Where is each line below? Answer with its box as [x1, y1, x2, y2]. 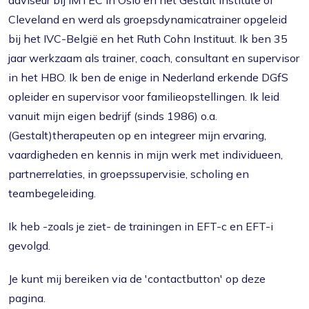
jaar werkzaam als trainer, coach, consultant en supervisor [8, 51, 299, 65]
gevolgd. [8, 239, 50, 252]
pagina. [8, 291, 46, 305]
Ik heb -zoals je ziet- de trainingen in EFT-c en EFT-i [8, 219, 273, 233]
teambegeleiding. [8, 186, 96, 200]
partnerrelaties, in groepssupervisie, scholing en [8, 167, 249, 181]
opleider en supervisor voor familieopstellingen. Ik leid [8, 90, 279, 103]
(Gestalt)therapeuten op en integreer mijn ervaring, [8, 128, 266, 142]
